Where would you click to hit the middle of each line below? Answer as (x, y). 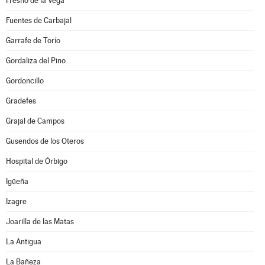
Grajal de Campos (35, 121)
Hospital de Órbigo (37, 161)
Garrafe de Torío (33, 41)
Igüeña (17, 181)
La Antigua (24, 242)
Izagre (16, 201)
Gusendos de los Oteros (45, 141)
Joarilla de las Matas (40, 222)
